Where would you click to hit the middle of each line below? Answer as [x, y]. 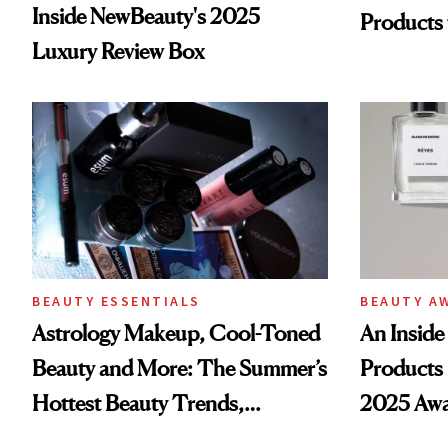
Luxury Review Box [118, 51]
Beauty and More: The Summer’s [179, 368]
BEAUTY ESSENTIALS [116, 301]
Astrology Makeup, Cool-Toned [176, 333]
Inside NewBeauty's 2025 [146, 16]
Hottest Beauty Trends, [138, 403]
